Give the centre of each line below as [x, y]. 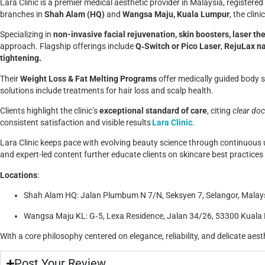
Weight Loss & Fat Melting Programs [88, 79]
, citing [220, 111]
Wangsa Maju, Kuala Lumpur [176, 14]
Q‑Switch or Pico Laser [178, 47]
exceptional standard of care [153, 111]
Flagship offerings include [88, 47]
